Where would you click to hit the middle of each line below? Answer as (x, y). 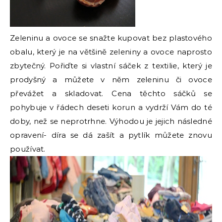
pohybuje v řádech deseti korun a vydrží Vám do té (111, 107)
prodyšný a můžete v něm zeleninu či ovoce (111, 79)
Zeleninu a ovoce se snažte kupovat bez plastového (111, 38)
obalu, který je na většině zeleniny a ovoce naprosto (111, 52)
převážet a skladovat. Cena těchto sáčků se (111, 93)
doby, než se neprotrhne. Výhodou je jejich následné (111, 121)
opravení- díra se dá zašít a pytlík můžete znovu (111, 135)
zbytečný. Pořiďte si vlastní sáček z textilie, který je (111, 65)
